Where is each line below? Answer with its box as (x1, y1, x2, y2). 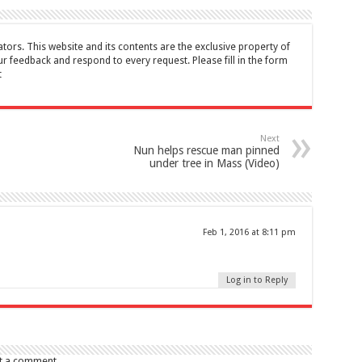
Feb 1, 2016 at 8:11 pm (202, 227, 296, 238)
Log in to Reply (225, 275, 288, 286)
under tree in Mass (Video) (149, 157, 280, 170)
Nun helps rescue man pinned (133, 144, 280, 158)
